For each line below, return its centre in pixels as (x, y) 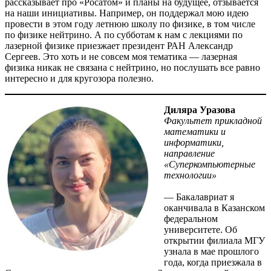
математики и (195, 132)
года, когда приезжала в (213, 263)
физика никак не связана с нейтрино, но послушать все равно (132, 68)
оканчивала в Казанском (214, 208)
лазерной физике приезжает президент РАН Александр (119, 46)
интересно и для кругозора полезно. (79, 79)
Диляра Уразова (200, 110)
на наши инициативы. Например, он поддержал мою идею (127, 13)
